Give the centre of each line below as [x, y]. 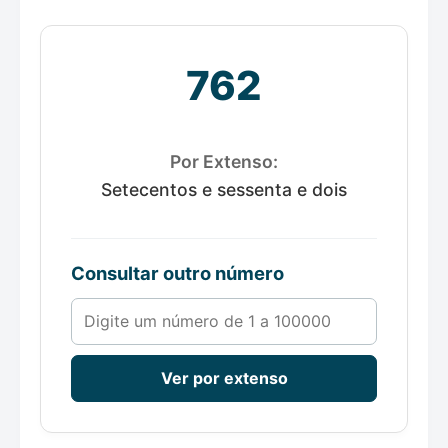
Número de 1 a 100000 [156, 309]
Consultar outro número [177, 273]
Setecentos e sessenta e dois [224, 190]
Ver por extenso [224, 378]
